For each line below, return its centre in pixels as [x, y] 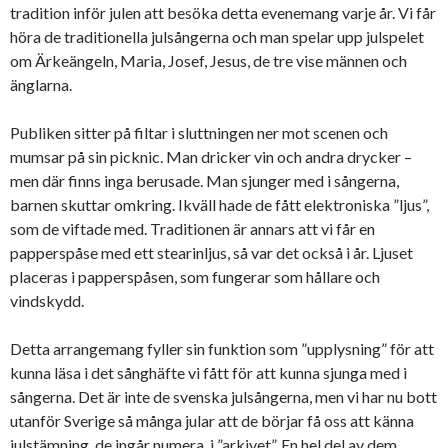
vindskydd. [47, 301]
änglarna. [41, 85]
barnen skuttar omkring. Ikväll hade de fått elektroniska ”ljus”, [219, 205]
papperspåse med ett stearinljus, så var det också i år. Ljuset [211, 253]
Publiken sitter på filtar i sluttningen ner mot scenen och [199, 133]
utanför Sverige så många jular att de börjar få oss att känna [212, 421]
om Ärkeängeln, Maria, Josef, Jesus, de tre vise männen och [208, 61]
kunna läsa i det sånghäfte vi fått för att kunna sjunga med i [208, 373]
